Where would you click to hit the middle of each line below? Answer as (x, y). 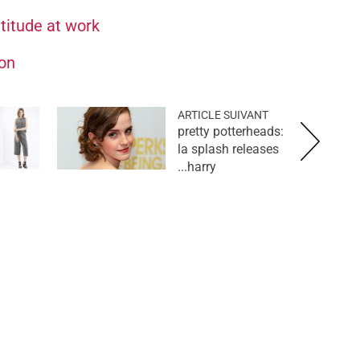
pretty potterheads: (231, 131)
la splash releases (228, 149)
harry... (202, 166)
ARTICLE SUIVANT (223, 115)
